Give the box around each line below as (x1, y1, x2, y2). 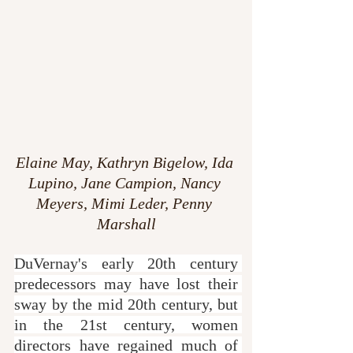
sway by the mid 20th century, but (14, 295, 238, 313)
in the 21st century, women (14, 315, 238, 333)
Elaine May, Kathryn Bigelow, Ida (15, 153, 237, 171)
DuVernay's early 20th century (14, 254, 238, 272)
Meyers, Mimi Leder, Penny (36, 194, 216, 212)
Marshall (96, 214, 156, 232)
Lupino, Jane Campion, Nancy (28, 173, 225, 191)
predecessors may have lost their (14, 274, 238, 292)
